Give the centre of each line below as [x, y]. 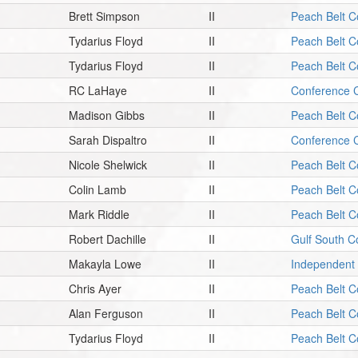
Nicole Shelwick [108, 164]
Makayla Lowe [105, 263]
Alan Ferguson [106, 313]
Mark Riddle [99, 214]
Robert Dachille [108, 239]
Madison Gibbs [107, 115]
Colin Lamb [98, 189]
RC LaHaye [98, 90]
